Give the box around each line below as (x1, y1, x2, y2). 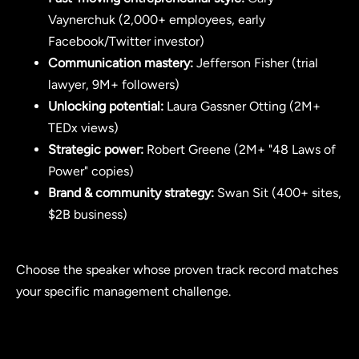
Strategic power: (48, 142, 143, 158)
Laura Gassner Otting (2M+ (163, 99, 321, 115)
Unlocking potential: (48, 99, 163, 115)
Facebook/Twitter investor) (48, 34, 204, 50)
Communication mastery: (48, 55, 193, 71)
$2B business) (48, 207, 127, 223)
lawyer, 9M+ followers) (48, 77, 179, 93)
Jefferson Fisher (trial (193, 55, 318, 71)
